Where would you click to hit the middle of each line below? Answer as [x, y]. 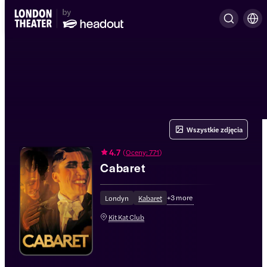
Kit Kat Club [126, 217]
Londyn [117, 198]
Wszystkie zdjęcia [215, 129]
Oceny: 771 [143, 152]
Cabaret [123, 167]
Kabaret [150, 198]
